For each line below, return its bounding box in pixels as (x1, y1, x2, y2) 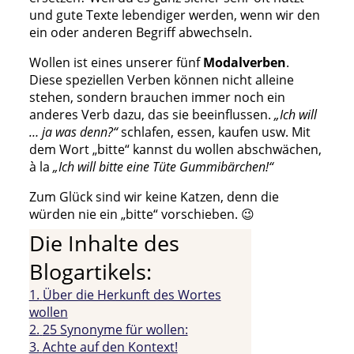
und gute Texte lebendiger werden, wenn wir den (28, 6, 320, 24)
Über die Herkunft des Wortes (42, 285, 221, 303)
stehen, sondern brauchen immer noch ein (28, 88, 285, 106)
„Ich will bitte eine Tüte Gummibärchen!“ (52, 157, 273, 175)
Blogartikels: (28, 257, 152, 286)
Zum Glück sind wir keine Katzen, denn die (28, 187, 279, 205)
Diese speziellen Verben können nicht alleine (28, 70, 294, 88)
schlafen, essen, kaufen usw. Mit (117, 122, 311, 141)
